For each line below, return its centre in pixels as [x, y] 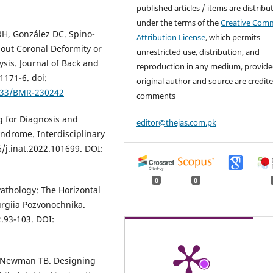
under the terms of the [179, 22]
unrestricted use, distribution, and [198, 51]
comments [156, 95]
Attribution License [171, 37]
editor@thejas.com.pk [177, 122]
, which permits [233, 37]
